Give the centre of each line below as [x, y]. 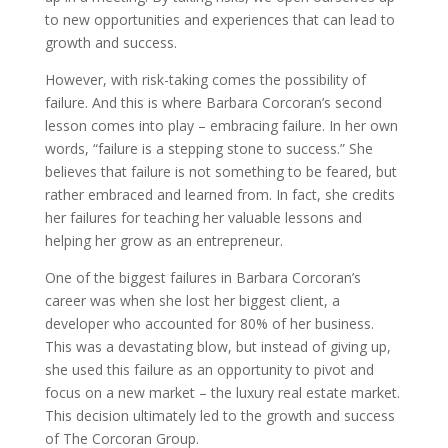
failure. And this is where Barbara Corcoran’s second [213, 102]
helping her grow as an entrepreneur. [163, 240]
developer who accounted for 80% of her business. [209, 323]
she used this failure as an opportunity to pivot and [209, 369]
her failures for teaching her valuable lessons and [203, 217]
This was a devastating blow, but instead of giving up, [217, 346]
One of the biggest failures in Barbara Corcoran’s [202, 277]
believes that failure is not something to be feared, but [220, 171]
